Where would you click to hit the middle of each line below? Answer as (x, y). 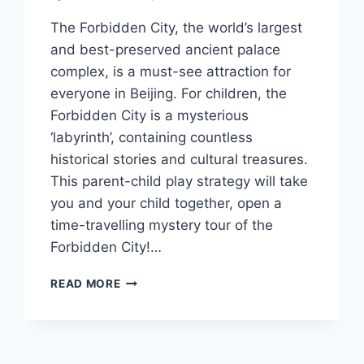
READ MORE (86, 284)
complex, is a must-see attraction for (171, 72)
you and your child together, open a (167, 204)
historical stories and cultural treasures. (180, 160)
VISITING (146, 280)
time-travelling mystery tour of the (162, 225)
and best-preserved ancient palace (166, 50)
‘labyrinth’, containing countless (152, 138)
